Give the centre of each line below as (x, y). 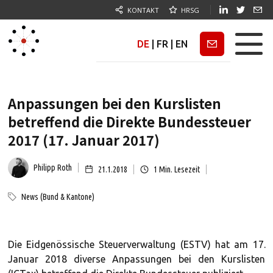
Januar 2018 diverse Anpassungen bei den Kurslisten (136, 259)
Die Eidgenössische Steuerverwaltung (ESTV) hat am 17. (136, 244)
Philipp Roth (52, 168)
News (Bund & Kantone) (58, 197)
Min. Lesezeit (178, 169)
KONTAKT (143, 10)
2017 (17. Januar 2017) (83, 140)
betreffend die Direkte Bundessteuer (129, 121)
